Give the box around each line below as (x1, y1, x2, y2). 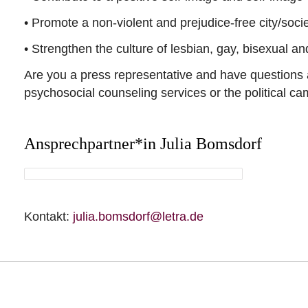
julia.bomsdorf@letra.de (69, 210, 203, 224)
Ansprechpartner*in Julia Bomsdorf (24, 135, 262, 153)
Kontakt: (24, 210, 69, 224)
